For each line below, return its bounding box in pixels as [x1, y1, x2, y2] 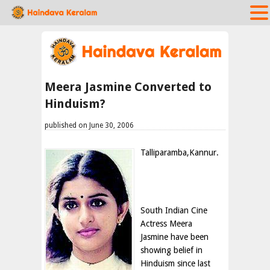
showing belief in [140, 245, 202, 255]
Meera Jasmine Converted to [45, 80, 212, 94]
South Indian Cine [140, 206, 207, 215]
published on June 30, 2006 [45, 121, 134, 130]
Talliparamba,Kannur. [140, 148, 219, 157]
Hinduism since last [140, 259, 210, 268]
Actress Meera [140, 219, 192, 228]
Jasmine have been [140, 232, 209, 242]
